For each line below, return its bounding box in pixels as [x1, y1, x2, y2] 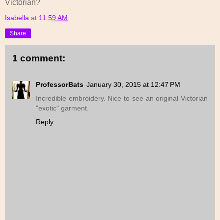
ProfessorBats [36, 81, 83, 89]
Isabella [5, 13, 29, 22]
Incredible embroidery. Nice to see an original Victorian [36, 94, 208, 103]
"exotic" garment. [36, 104, 89, 112]
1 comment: [12, 53, 65, 63]
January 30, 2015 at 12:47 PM [86, 81, 180, 89]
